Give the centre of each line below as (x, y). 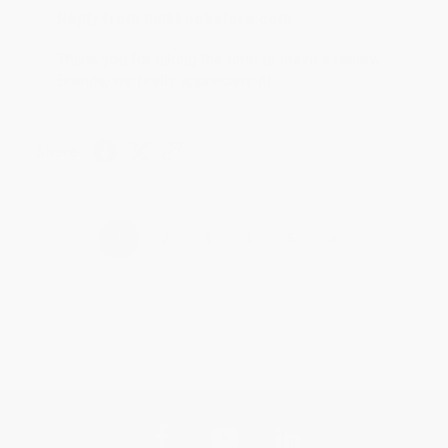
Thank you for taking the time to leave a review (219, 59)
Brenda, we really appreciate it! (164, 80)
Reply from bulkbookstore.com (174, 18)
